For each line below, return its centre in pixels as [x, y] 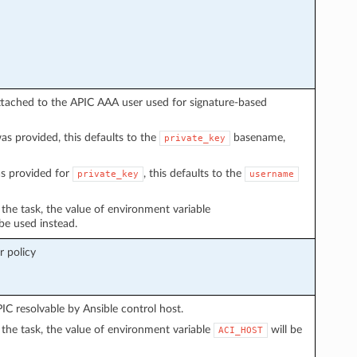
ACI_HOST [240, 330]
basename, [257, 137]
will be [284, 329]
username [271, 174]
